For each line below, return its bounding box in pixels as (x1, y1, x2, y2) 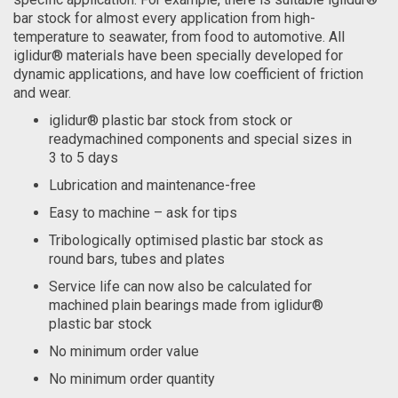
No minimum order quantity (49, 370, 215, 387)
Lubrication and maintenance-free (49, 177, 256, 194)
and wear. (13, 84, 71, 101)
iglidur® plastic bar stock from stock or (49, 112, 292, 129)
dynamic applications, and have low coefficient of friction (13, 66, 363, 83)
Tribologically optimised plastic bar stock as (49, 232, 323, 249)
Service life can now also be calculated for (49, 278, 312, 295)
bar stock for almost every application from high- (13, 10, 315, 27)
